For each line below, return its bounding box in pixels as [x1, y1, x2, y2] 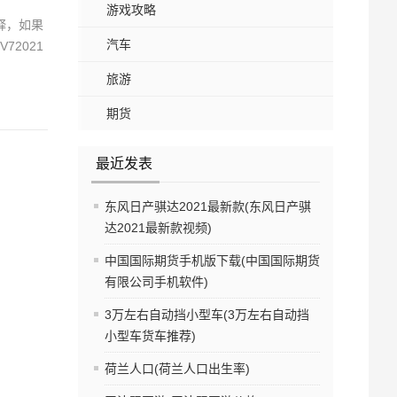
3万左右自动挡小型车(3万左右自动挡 [105, 307, 309, 323]
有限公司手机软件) [105, 275, 208, 290]
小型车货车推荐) [105, 329, 196, 344]
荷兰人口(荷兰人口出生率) [105, 362, 250, 377]
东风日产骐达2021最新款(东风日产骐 [105, 199, 311, 214]
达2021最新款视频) [105, 221, 212, 236]
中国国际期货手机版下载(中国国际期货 [105, 253, 320, 269]
